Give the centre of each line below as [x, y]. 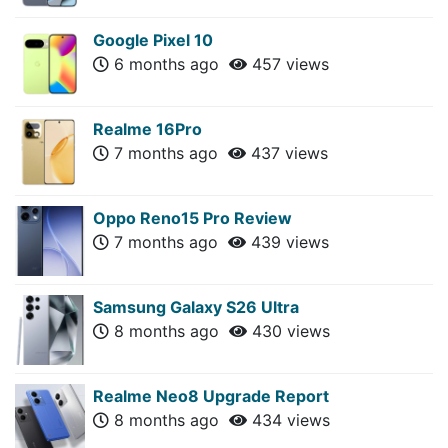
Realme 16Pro [147, 128]
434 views [288, 419]
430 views [288, 330]
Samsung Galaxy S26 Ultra [196, 306]
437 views [287, 152]
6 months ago [169, 63]
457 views [288, 63]
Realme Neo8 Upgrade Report [211, 395]
